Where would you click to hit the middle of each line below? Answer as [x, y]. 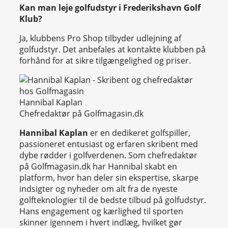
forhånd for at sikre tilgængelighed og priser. [105, 60]
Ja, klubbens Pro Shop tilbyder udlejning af [100, 38]
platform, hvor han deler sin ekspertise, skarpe [109, 177]
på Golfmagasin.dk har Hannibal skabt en [98, 166]
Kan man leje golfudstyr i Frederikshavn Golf [110, 7]
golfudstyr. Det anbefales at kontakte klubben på [112, 49]
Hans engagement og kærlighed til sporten [101, 211]
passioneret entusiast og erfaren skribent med [109, 144]
